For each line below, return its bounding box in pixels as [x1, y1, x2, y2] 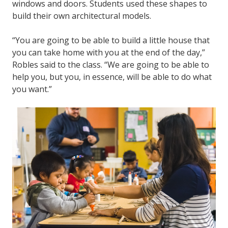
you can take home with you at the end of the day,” [12, 47, 205, 59]
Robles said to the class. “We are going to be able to [12, 59, 209, 71]
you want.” [12, 83, 52, 95]
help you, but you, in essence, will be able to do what [12, 71, 212, 83]
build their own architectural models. [12, 10, 151, 22]
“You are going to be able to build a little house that [12, 35, 210, 46]
